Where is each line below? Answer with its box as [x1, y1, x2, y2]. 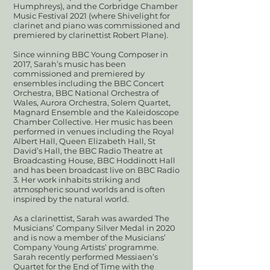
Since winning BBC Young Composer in [13, 49, 168, 59]
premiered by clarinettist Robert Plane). [13, 30, 170, 40]
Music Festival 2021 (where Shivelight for [13, 11, 170, 20]
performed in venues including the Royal [13, 127, 174, 136]
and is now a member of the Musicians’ [13, 233, 166, 242]
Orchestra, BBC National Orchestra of [13, 88, 159, 98]
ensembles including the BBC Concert [13, 78, 164, 88]
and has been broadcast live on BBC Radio [13, 165, 180, 175]
